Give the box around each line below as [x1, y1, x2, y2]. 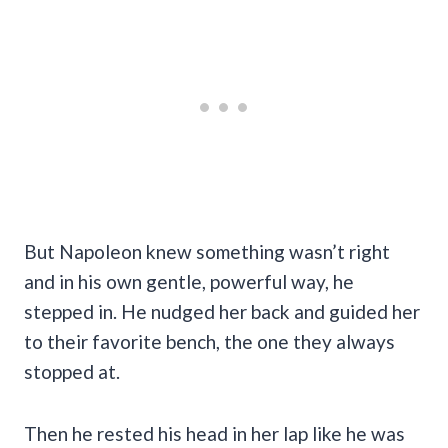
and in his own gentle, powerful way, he [24, 269, 354, 293]
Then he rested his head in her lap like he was [24, 421, 405, 445]
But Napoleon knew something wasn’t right [24, 239, 390, 263]
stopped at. [24, 359, 120, 383]
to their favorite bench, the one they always [24, 329, 395, 353]
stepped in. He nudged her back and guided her [24, 299, 420, 323]
